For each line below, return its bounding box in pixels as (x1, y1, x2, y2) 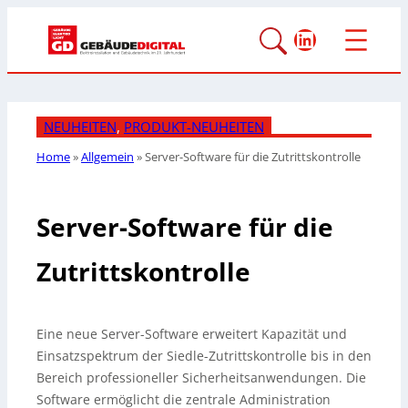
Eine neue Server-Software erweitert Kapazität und (36, 325, 347, 343)
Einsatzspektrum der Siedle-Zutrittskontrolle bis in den (36, 347, 372, 365)
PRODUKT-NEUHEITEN (124, 117, 264, 137)
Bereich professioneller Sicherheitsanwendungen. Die (36, 369, 366, 387)
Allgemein (81, 148, 134, 166)
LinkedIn (293, 23, 382, 54)
